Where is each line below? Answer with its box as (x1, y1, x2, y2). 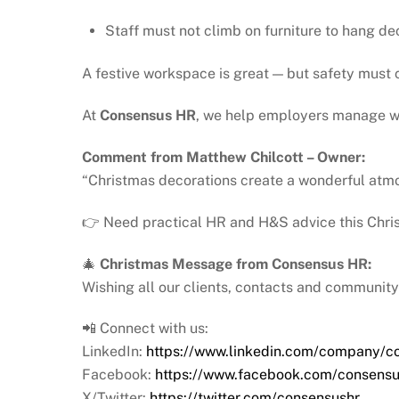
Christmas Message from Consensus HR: (100, 255, 371, 273)
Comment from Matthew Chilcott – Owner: (82, 148, 365, 166)
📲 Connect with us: (82, 320, 208, 338)
